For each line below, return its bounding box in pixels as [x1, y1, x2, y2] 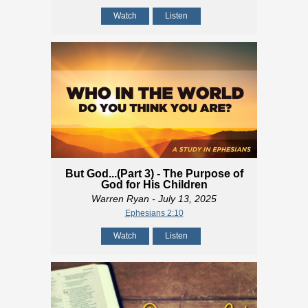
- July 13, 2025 [149, 193, 217, 205]
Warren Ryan [91, 193, 149, 205]
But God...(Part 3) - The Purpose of [65, 168, 243, 180]
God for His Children [100, 179, 208, 191]
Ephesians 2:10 [124, 208, 184, 219]
